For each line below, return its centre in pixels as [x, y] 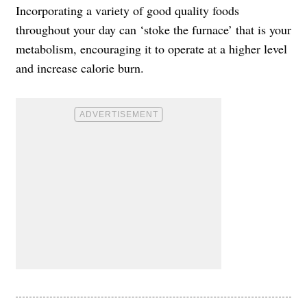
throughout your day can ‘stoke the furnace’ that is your [153, 29]
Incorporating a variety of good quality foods [127, 10]
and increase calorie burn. [80, 67]
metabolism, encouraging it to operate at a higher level [151, 48]
